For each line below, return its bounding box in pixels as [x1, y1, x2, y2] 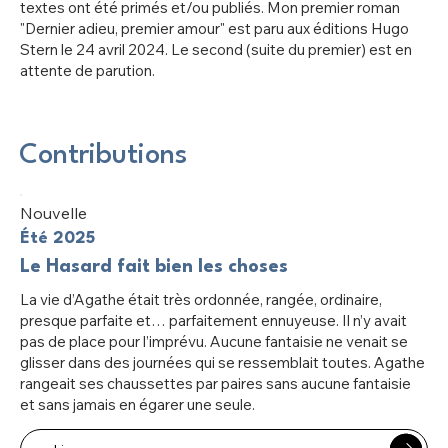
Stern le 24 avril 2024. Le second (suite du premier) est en [20, 40, 412, 60]
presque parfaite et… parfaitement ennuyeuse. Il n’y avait [19, 310, 407, 330]
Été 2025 [19, 229, 95, 247]
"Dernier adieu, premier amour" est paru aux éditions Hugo [20, 19, 409, 39]
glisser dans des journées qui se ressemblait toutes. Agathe [19, 352, 425, 372]
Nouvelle [19, 202, 87, 223]
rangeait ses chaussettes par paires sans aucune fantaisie [19, 373, 411, 393]
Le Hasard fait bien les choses [19, 257, 288, 276]
